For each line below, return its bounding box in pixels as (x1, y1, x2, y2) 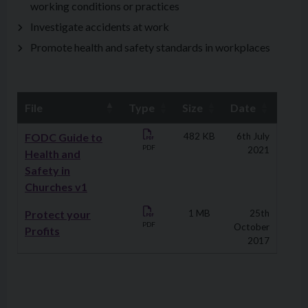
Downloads (18, 124, 71, 138)
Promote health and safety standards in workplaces (30, 40, 271, 54)
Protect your (25, 207, 91, 221)
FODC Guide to (25, 130, 102, 144)
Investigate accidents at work (30, 19, 170, 33)
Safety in (25, 163, 70, 177)
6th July (236, 130, 269, 142)
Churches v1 (25, 179, 87, 193)
